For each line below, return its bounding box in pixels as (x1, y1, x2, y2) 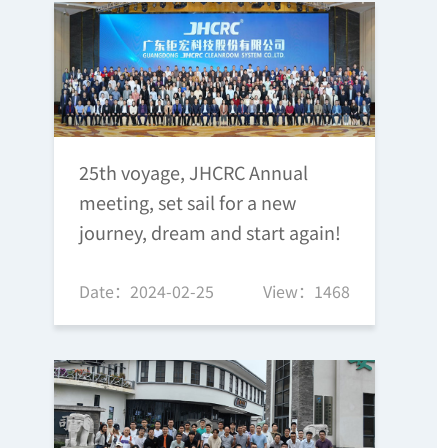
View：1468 (263, 279, 351, 304)
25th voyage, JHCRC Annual (78, 159, 308, 186)
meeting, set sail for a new (78, 189, 296, 216)
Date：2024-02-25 (78, 279, 214, 304)
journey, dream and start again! (78, 219, 341, 246)
